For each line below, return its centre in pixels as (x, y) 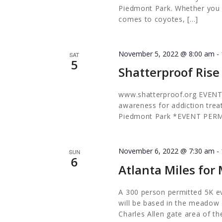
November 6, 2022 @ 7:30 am (167, 151)
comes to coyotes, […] (159, 19)
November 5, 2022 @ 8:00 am (167, 54)
